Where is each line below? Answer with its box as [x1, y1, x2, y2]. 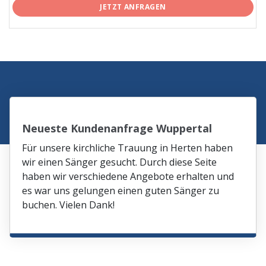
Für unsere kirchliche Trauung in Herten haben [22, 141, 233, 155]
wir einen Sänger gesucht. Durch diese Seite [22, 156, 217, 169]
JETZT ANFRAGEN [100, 2, 166, 12]
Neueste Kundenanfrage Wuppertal [22, 121, 213, 136]
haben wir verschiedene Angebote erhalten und [22, 170, 235, 183]
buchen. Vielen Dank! [22, 198, 115, 212]
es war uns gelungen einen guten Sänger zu [22, 184, 220, 198]
